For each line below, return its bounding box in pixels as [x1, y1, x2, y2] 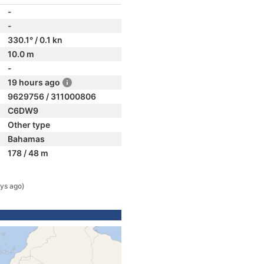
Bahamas [8, 134, 45, 144]
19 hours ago [8, 77, 60, 87]
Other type [8, 120, 50, 130]
